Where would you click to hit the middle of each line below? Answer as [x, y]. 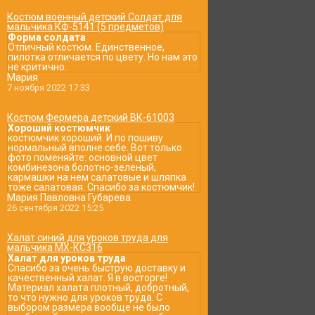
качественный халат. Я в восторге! [88, 278]
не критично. [37, 67]
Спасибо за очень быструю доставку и [97, 268]
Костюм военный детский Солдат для [95, 17]
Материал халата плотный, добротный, [98, 288]
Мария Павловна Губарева [69, 198]
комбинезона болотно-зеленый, [82, 167]
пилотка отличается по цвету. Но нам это [103, 57]
